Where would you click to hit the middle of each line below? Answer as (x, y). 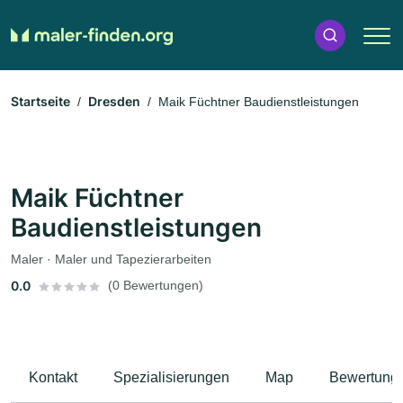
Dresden (114, 102)
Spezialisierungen (171, 378)
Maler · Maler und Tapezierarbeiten (111, 260)
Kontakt (53, 378)
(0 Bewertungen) (156, 286)
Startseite (40, 102)
